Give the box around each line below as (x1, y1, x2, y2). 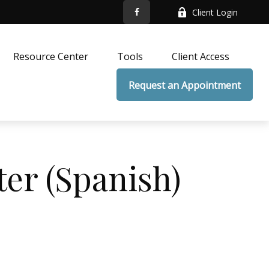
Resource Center (13, 50, 89, 64)
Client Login (192, 6, 238, 18)
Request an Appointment (128, 79, 241, 92)
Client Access (172, 50, 230, 64)
